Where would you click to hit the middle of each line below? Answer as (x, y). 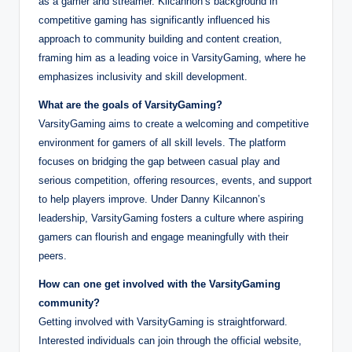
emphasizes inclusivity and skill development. (143, 76)
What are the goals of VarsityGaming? (130, 104)
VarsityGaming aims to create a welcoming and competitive (174, 123)
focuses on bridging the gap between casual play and (159, 161)
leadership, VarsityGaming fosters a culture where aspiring (171, 218)
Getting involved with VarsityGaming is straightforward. (163, 321)
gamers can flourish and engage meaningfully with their (163, 236)
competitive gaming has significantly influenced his (154, 20)
